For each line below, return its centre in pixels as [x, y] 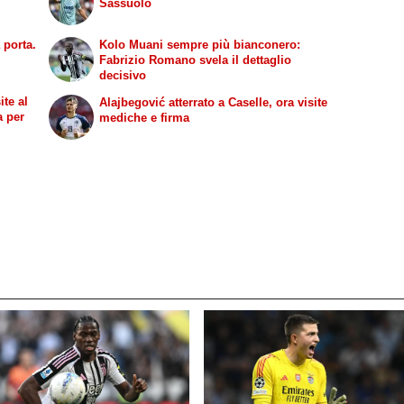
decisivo [123, 75]
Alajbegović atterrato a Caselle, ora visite [214, 102]
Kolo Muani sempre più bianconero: [200, 44]
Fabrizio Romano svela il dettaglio [196, 60]
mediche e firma [145, 117]
